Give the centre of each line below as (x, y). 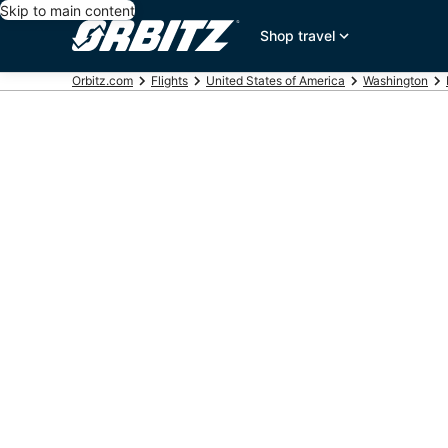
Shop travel (298, 35)
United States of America (275, 80)
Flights (169, 80)
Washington (395, 80)
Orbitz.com (102, 80)
